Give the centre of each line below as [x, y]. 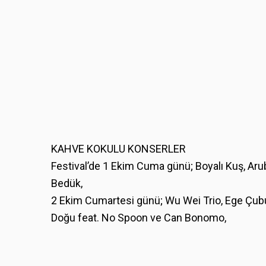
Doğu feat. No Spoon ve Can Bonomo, [139, 217]
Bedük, [67, 183]
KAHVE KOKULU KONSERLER [118, 148]
